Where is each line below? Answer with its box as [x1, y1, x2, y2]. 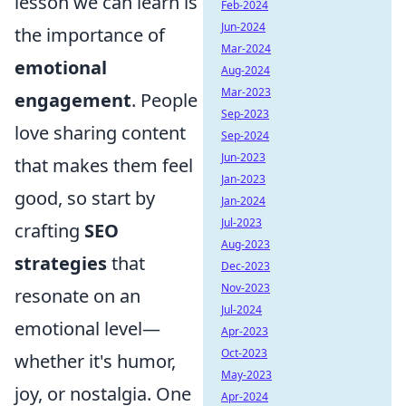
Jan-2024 [221, 193, 266, 208]
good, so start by [14, 186, 155, 210]
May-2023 [221, 367, 272, 382]
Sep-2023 [221, 106, 269, 121]
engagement [14, 88, 131, 112]
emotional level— [14, 316, 160, 341]
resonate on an [14, 284, 140, 308]
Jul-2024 [221, 302, 262, 317]
